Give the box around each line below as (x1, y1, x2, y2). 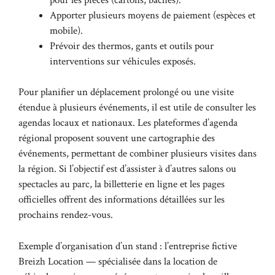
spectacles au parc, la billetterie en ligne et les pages (18, 177, 225, 191)
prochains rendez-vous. (18, 208, 113, 222)
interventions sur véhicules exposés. (50, 54, 196, 68)
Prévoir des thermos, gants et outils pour (50, 39, 214, 53)
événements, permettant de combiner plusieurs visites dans (18, 147, 257, 160)
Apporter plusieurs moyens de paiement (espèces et (50, 8, 255, 22)
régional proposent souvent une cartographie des (18, 131, 215, 145)
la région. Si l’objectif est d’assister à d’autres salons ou (18, 162, 236, 176)
